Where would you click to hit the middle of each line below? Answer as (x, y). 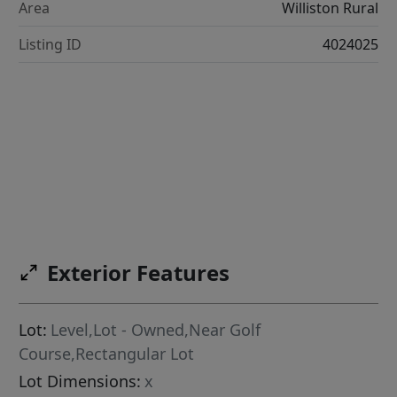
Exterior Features (139, 273)
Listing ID (51, 45)
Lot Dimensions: (80, 381)
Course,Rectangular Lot (107, 354)
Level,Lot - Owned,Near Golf (156, 330)
